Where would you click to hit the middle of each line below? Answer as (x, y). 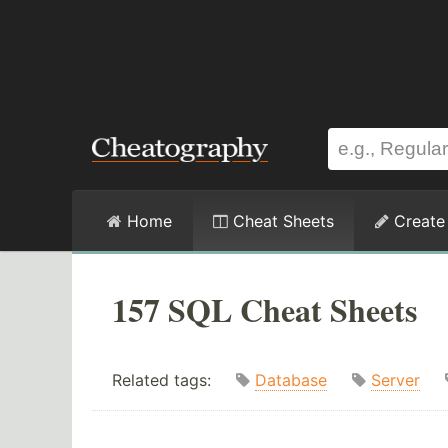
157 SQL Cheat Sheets (264, 309)
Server (395, 380)
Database (291, 380)
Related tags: (174, 380)
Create (417, 221)
